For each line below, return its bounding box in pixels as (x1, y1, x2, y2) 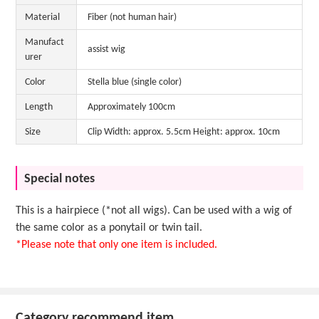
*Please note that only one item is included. (16, 239, 218, 251)
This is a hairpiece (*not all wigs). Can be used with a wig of (16, 204, 293, 216)
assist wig (88, 43, 126, 55)
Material (25, 11, 61, 23)
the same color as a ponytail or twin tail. (16, 221, 203, 234)
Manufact (25, 36, 65, 48)
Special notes (24, 172, 95, 186)
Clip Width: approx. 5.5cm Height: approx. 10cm (88, 126, 281, 137)
